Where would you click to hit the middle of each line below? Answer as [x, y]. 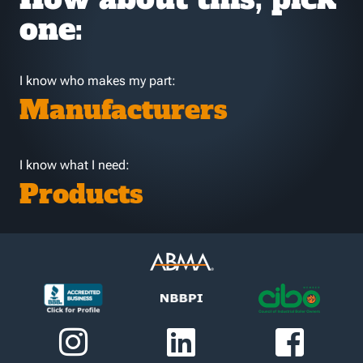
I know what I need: [75, 165]
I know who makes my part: [98, 81]
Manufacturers [124, 110]
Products [81, 194]
